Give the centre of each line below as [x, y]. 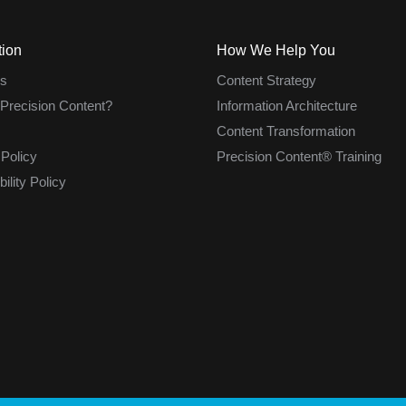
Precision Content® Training [299, 157]
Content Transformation [286, 131]
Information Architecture [287, 106]
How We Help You [276, 51]
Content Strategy [266, 81]
